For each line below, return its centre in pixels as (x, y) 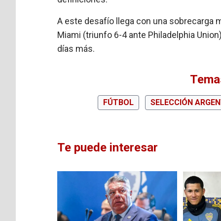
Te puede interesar (108, 147)
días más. (76, 48)
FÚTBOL (119, 102)
